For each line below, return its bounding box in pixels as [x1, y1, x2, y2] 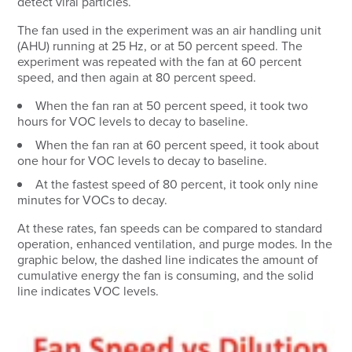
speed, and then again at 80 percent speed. [17, 68, 260, 86]
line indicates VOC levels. [17, 282, 163, 300]
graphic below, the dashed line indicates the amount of [17, 251, 319, 269]
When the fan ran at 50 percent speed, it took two [35, 97, 309, 115]
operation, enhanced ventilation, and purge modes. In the [17, 235, 333, 253]
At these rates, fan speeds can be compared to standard [17, 219, 323, 237]
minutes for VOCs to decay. [17, 191, 171, 209]
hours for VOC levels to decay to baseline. [17, 112, 252, 130]
